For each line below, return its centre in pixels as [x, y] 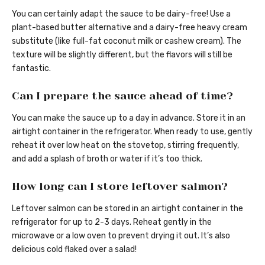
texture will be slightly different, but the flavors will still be [122, 54]
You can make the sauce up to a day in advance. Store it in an [129, 118]
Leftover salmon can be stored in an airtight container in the [127, 209]
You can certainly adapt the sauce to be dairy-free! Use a [121, 14]
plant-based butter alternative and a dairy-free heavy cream [130, 27]
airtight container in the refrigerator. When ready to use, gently [132, 131]
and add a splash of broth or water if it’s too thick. [107, 159]
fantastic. [31, 68]
